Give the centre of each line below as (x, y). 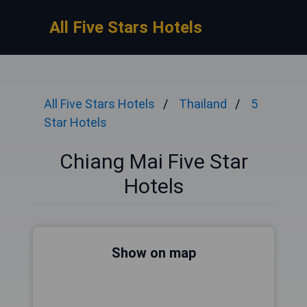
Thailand (203, 104)
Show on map (153, 253)
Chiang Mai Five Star (153, 161)
